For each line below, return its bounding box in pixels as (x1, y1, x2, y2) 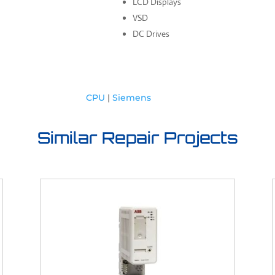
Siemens (112, 91, 152, 103)
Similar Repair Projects (37, 128, 238, 148)
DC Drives (133, 28, 170, 39)
